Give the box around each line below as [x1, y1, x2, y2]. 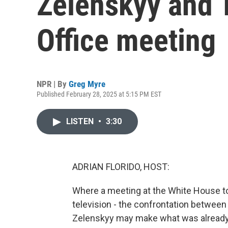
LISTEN [66, 117, 96, 126]
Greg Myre [69, 79, 105, 89]
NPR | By [37, 79, 69, 89]
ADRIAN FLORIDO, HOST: [72, 161, 169, 172]
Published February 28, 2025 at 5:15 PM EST [37, 90, 161, 98]
